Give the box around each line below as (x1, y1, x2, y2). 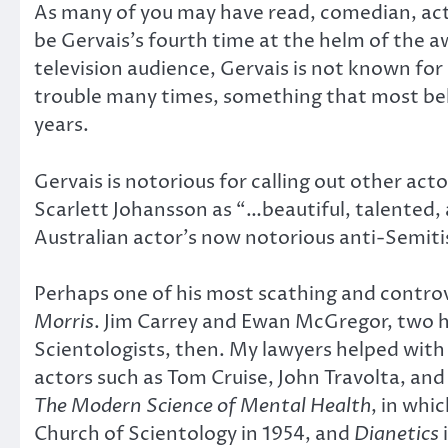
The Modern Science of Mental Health (34, 393, 371, 420)
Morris (34, 309, 94, 336)
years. (34, 112, 89, 139)
